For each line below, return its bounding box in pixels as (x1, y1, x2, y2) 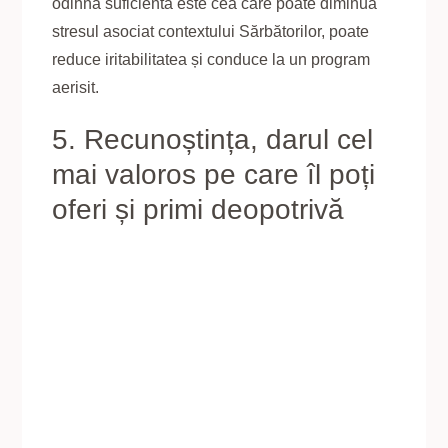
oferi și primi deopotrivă (52, 193, 345, 225)
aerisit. (52, 78, 100, 96)
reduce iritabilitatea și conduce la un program (52, 50, 371, 68)
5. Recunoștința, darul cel (52, 123, 374, 155)
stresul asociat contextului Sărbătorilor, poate (52, 22, 370, 40)
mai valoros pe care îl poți (52, 158, 376, 190)
